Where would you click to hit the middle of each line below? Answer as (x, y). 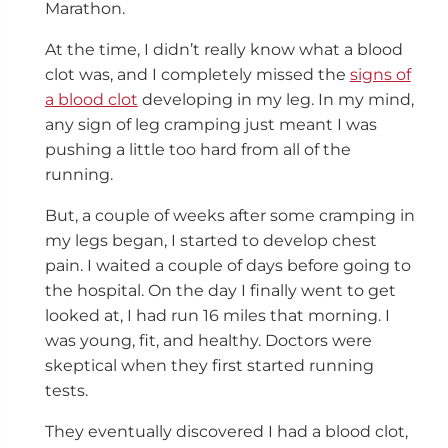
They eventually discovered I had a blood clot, (226, 431)
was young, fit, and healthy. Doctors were (208, 340)
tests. (70, 390)
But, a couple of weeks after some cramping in (229, 215)
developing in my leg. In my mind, (275, 99)
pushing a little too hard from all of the (197, 149)
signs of (380, 74)
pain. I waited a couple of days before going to (227, 265)
